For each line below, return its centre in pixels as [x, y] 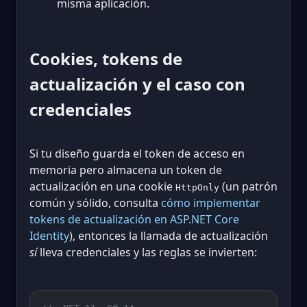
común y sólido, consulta [95, 202]
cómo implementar [211, 202]
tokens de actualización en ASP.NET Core [134, 219]
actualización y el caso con [137, 84]
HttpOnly [197, 187]
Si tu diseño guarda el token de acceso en [137, 153]
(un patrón [248, 186]
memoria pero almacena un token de [126, 170]
